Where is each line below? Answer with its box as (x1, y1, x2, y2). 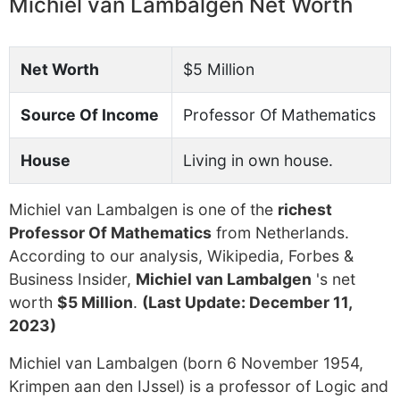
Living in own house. (183, 151, 333, 170)
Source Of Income (21, 105, 159, 124)
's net (312, 270, 355, 288)
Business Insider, (9, 270, 136, 288)
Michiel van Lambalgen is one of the (9, 200, 278, 219)
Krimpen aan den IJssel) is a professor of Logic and (9, 377, 388, 396)
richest (278, 200, 332, 219)
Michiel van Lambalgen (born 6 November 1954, (9, 354, 363, 372)
